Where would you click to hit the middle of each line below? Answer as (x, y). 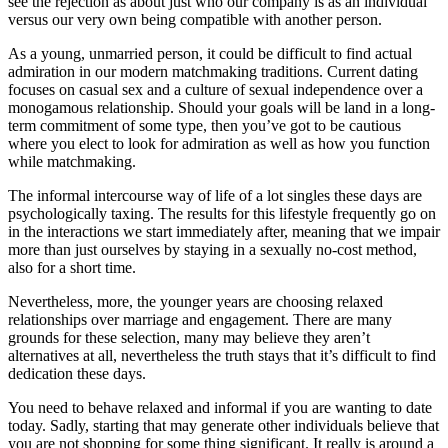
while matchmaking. (72, 161)
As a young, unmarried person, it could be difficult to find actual (210, 53)
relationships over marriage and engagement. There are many (200, 319)
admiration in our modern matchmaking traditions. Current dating (213, 71)
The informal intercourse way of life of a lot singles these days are (215, 195)
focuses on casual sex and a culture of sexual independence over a (215, 89)
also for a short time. (72, 267)
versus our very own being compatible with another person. (195, 19)
